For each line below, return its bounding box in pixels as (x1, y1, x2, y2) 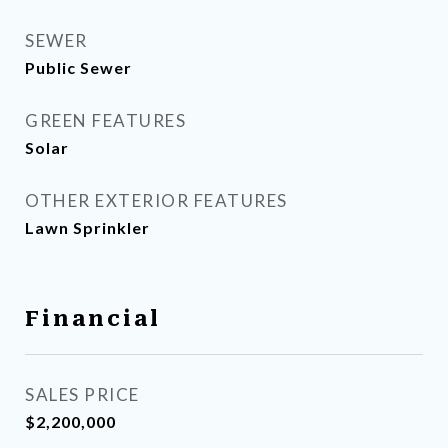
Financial (25, 307, 161, 331)
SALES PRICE (25, 384, 140, 405)
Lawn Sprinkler (25, 218, 150, 237)
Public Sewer (25, 58, 132, 77)
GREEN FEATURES (25, 110, 186, 131)
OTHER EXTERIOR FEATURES (25, 190, 288, 211)
